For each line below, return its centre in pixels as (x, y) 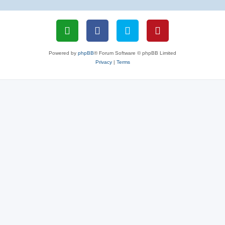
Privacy (103, 62)
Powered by (63, 53)
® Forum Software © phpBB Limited (135, 53)
